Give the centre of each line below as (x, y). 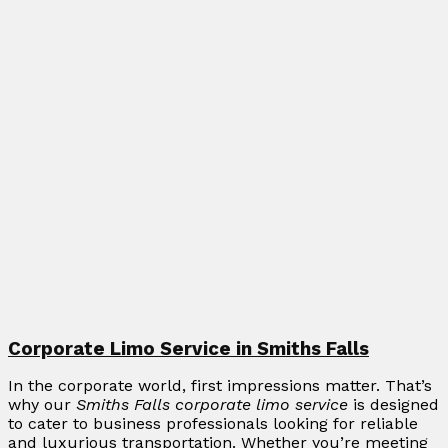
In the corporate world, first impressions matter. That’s (220, 386)
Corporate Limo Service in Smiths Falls (188, 349)
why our (42, 405)
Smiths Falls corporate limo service (212, 405)
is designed (393, 405)
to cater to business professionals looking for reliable (213, 424)
